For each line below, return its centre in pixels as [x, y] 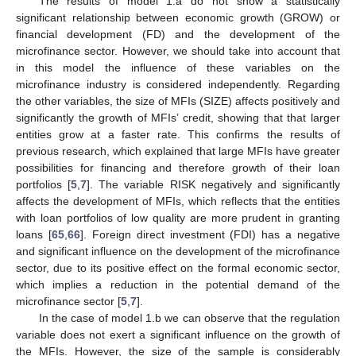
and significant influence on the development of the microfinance [178, 251]
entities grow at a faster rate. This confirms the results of [178, 134]
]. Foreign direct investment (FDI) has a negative [210, 234]
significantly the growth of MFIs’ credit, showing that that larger [178, 117]
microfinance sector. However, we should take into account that [178, 50]
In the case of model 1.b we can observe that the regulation [189, 317]
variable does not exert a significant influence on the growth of [178, 334]
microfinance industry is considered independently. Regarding [178, 84]
